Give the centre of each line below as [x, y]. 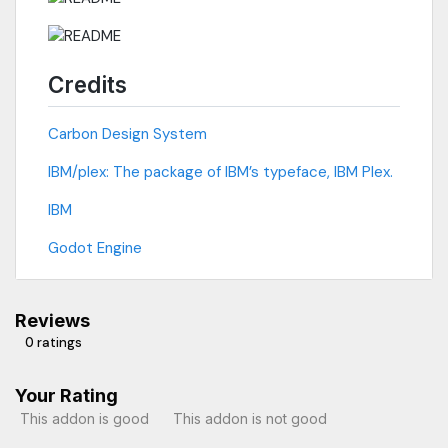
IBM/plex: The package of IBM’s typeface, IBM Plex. [220, 171]
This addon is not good [250, 419]
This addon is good [84, 419]
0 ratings [53, 342]
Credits [87, 85]
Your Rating [66, 395]
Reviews [52, 320]
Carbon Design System [127, 133]
